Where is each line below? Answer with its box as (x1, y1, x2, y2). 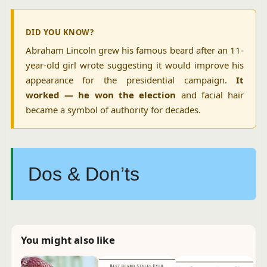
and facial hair (176, 89, 244, 101)
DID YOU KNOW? (25, 27, 94, 38)
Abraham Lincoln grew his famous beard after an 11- (25, 44, 244, 57)
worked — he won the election (25, 89, 176, 101)
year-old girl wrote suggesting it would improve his (25, 59, 244, 72)
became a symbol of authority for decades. (25, 104, 201, 116)
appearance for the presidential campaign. (25, 74, 237, 86)
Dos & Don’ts (27, 163, 139, 185)
